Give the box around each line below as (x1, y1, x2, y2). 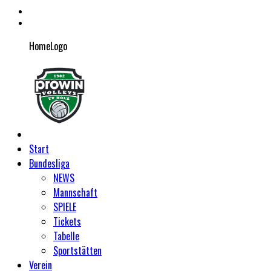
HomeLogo (29, 38, 67, 53)
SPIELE (53, 200, 76, 214)
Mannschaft (53, 185, 97, 200)
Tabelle (53, 229, 79, 243)
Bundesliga (29, 156, 70, 171)
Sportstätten (53, 243, 102, 258)
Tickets (53, 214, 81, 229)
